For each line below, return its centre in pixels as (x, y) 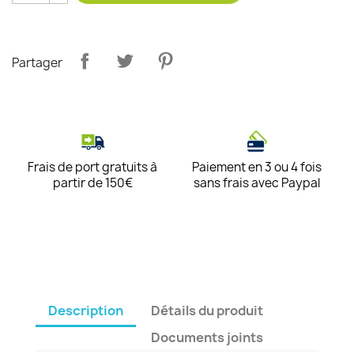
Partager (37, 62)
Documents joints (207, 337)
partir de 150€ (92, 183)
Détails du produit (207, 311)
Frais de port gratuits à (93, 167)
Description (86, 311)
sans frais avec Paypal (257, 183)
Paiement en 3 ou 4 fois (257, 167)
